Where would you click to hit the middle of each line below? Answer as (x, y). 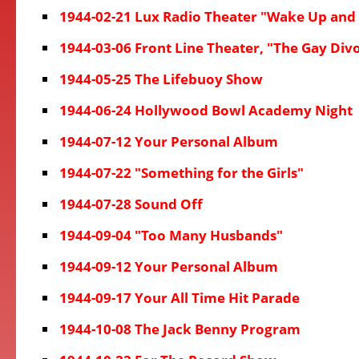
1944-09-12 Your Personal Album (169, 266)
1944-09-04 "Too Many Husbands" (171, 235)
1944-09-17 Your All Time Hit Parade (179, 298)
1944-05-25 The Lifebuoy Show (161, 79)
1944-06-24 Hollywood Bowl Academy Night (206, 110)
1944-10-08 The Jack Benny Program (180, 329)
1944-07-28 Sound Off (131, 204)
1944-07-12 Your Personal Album (169, 141)
